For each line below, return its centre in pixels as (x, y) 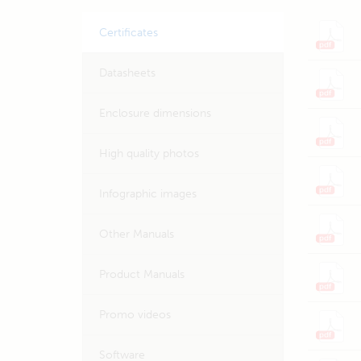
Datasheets (127, 73)
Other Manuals (137, 234)
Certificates (129, 33)
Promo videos (135, 315)
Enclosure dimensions (155, 113)
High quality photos (149, 154)
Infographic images (148, 194)
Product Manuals (142, 274)
